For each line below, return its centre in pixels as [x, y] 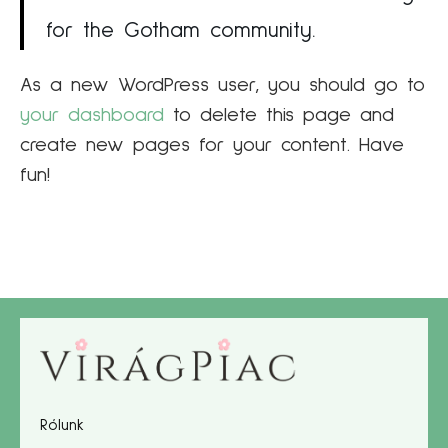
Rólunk [62, 424]
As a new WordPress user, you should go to [222, 84]
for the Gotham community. [181, 30]
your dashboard [92, 114]
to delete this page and [279, 114]
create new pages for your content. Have [212, 144]
